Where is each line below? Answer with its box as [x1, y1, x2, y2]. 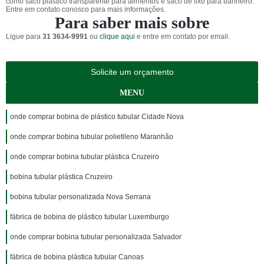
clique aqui [100, 32, 135, 41]
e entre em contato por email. [135, 32, 230, 41]
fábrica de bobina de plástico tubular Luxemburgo [10, 213, 169, 222]
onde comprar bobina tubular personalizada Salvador [10, 233, 181, 242]
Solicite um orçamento [90, 67, 174, 77]
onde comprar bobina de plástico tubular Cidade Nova [10, 113, 184, 121]
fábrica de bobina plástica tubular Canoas [10, 253, 144, 262]
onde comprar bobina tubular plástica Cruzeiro [10, 153, 159, 161]
